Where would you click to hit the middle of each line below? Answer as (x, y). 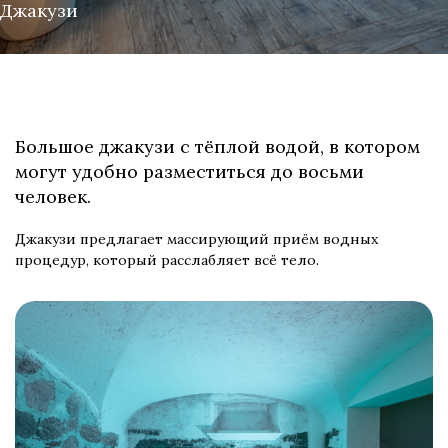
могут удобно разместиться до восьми (189, 171)
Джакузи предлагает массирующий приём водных (196, 239)
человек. (53, 196)
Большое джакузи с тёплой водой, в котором (217, 146)
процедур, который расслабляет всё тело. (167, 260)
